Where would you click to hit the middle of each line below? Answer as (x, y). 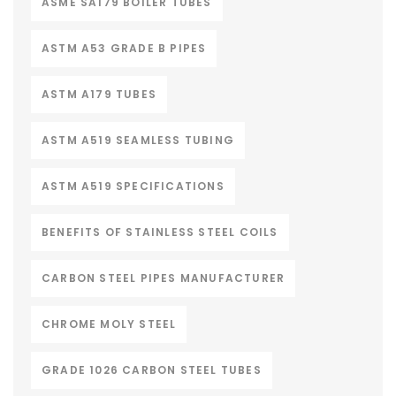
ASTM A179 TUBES (99, 94)
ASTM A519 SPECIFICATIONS (133, 186)
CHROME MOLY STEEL (109, 324)
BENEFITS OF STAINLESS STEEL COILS (160, 232)
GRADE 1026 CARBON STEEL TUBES (152, 369)
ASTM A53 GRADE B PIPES (124, 48)
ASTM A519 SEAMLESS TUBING (138, 140)
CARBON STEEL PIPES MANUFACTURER (164, 278)
